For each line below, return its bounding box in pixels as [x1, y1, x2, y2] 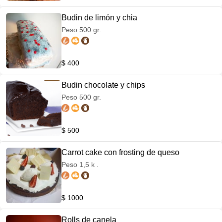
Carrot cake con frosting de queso [61, 148, 179, 157]
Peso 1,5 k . [61, 161, 99, 168]
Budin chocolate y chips [61, 81, 145, 89]
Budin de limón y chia [61, 13, 137, 22]
